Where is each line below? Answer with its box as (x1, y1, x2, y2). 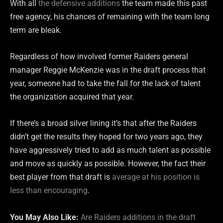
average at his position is (112, 172, 200, 182)
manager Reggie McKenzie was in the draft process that (10, 65, 206, 75)
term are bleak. (10, 25, 62, 35)
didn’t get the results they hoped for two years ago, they (10, 132, 203, 142)
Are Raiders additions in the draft (81, 212, 196, 222)
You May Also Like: (10, 212, 81, 222)
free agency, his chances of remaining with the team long (10, 11, 210, 21)
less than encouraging (10, 186, 88, 196)
